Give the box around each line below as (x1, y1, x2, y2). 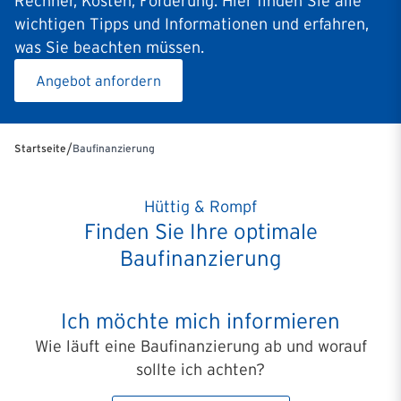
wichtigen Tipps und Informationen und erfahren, (14, 15, 369, 33)
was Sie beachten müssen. (14, 38, 204, 56)
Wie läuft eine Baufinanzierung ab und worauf (34, 337, 367, 355)
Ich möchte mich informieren (61, 309, 340, 333)
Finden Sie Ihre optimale (83, 219, 318, 243)
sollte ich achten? (136, 361, 265, 379)
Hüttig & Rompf (144, 198, 257, 216)
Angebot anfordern (36, 73, 161, 89)
